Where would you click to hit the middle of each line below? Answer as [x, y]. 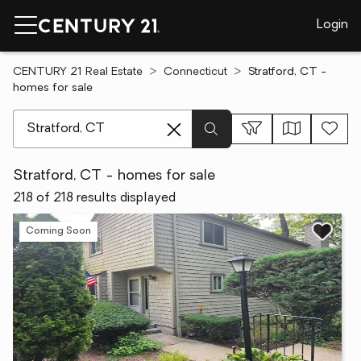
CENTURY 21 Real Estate [78, 72]
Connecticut [195, 72]
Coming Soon [58, 231]
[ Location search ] [66, 118]
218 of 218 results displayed [94, 198]
